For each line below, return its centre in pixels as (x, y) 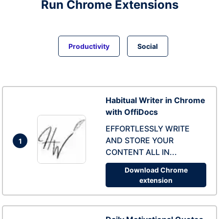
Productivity (89, 46)
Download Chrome (156, 170)
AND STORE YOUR (140, 140)
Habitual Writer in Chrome (155, 100)
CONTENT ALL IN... (141, 152)
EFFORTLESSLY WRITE (148, 129)
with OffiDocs (132, 112)
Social (148, 46)
